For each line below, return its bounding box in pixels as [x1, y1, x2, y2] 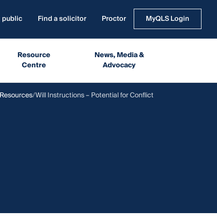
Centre [22, 59, 46, 71]
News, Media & [94, 49, 144, 61]
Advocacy [103, 59, 136, 71]
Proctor [102, 13, 126, 25]
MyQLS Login [146, 13, 189, 25]
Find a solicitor [38, 13, 86, 25]
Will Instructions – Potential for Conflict [35, 89, 154, 101]
